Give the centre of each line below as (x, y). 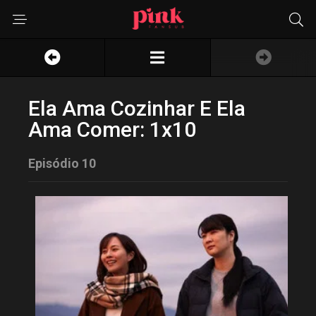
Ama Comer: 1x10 (112, 129)
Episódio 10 (62, 163)
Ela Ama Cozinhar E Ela (137, 108)
